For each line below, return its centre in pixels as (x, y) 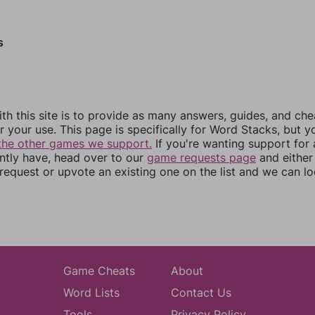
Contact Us (201, 292)
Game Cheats (99, 271)
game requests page (201, 157)
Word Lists (91, 292)
